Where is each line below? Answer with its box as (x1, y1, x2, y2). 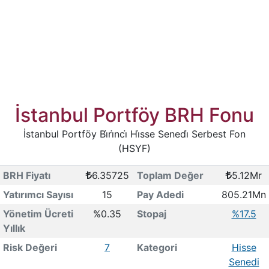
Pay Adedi (136, 189, 184, 201)
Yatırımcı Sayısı (2, 189, 73, 201)
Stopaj (136, 208, 166, 220)
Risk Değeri (2, 241, 57, 253)
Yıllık (2, 222, 25, 234)
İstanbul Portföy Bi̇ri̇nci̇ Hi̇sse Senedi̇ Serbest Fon (23, 128, 246, 140)
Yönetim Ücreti (2, 208, 73, 220)
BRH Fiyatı (2, 169, 50, 181)
